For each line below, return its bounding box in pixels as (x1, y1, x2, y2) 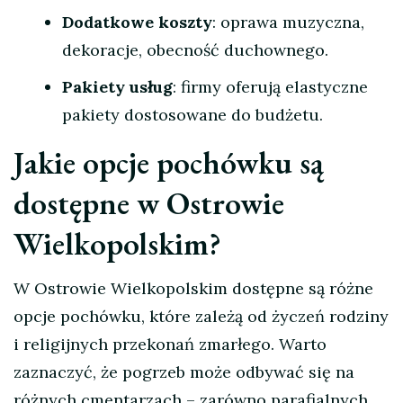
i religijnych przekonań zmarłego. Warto (13, 334, 327, 355)
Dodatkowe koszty (62, 12, 212, 33)
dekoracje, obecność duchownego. (62, 40, 328, 61)
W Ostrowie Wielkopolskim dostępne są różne (13, 278, 373, 300)
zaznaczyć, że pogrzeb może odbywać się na (13, 362, 354, 383)
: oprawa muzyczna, (212, 12, 364, 33)
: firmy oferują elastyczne (173, 76, 368, 98)
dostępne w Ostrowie (13, 183, 284, 224)
